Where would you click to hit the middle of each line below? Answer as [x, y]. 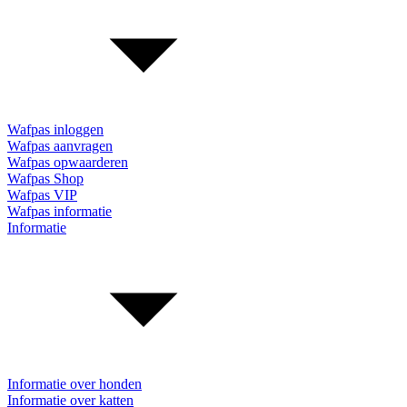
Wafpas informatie [60, 211]
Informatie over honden [74, 384]
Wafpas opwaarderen [68, 162]
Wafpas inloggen [55, 129]
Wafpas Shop [45, 179]
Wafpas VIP [42, 195]
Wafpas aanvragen [60, 146]
